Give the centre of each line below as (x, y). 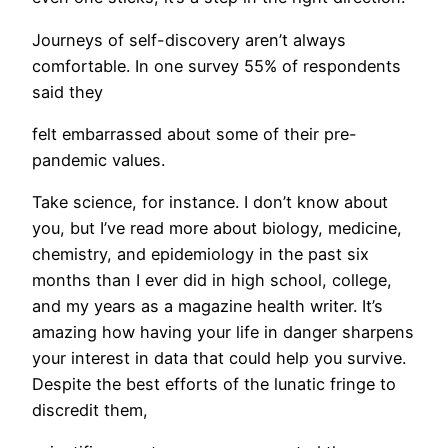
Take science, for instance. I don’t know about (210, 202)
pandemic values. (98, 159)
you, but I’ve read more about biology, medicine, (217, 228)
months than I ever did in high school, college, (212, 280)
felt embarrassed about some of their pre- (194, 133)
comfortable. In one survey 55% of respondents (216, 65)
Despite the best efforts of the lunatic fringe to (214, 384)
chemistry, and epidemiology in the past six (200, 254)
